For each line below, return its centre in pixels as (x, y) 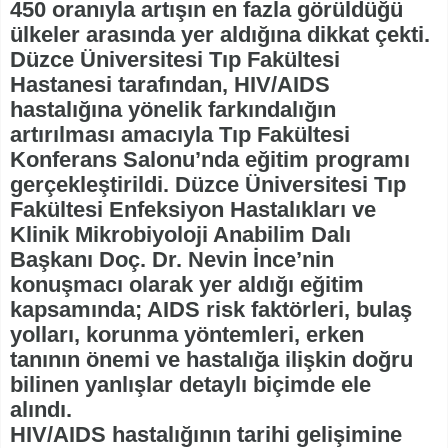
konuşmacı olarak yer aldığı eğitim (187, 284)
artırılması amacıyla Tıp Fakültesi (180, 134)
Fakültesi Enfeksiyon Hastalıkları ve (193, 209)
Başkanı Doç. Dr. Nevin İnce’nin (172, 259)
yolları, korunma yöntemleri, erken (187, 334)
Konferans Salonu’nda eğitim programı (210, 159)
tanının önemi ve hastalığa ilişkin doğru (211, 359)
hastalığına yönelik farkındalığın (173, 109)
